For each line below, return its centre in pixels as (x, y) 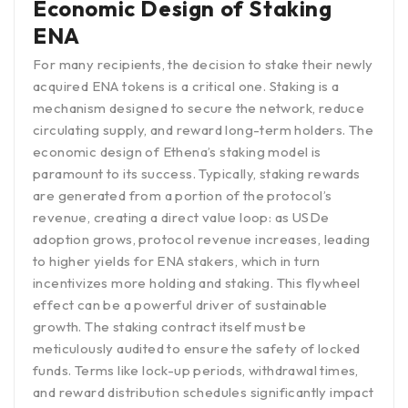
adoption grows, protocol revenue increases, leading (202, 240)
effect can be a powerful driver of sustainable (180, 305)
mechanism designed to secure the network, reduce (199, 108)
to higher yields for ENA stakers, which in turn (177, 261)
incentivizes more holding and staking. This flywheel (197, 283)
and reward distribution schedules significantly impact (204, 393)
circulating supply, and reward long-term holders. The (204, 130)
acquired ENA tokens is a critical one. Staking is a (186, 87)
